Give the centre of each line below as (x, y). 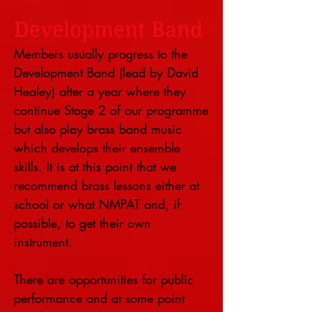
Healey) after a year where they (100, 91)
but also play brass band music (98, 129)
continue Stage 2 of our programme (111, 110)
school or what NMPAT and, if (97, 204)
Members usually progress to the (101, 54)
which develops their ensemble (97, 148)
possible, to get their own (83, 223)
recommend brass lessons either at (107, 185)
